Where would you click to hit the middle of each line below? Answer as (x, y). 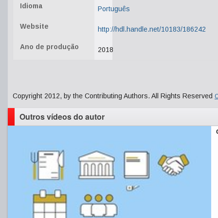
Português (114, 9)
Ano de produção (49, 47)
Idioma (31, 6)
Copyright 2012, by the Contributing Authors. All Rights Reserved (114, 96)
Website (34, 26)
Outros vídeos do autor (62, 117)
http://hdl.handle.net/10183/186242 (152, 29)
